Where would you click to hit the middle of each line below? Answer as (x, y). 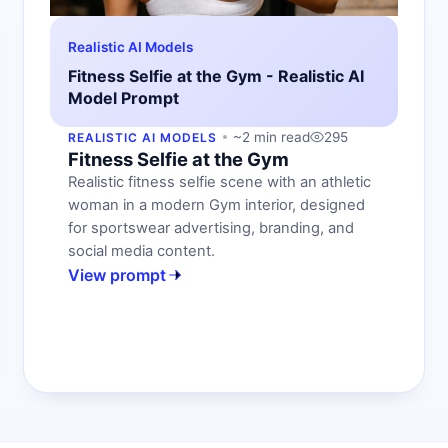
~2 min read (271, 136)
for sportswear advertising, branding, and (210, 227)
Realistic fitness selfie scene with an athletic (219, 181)
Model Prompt (123, 97)
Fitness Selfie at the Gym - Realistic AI (215, 75)
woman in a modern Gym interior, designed (216, 204)
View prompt (116, 274)
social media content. (141, 250)
